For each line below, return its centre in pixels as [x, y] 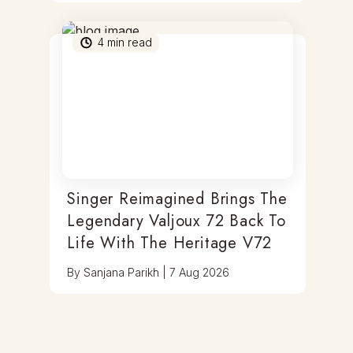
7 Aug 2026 [200, 272]
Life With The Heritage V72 [170, 243]
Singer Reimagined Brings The [177, 199]
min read [128, 42]
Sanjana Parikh [122, 272]
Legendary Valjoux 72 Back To [176, 221]
